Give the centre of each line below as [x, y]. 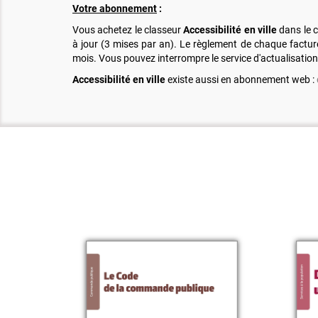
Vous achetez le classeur [128, 30]
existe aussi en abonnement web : [241, 80]
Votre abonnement [115, 9]
